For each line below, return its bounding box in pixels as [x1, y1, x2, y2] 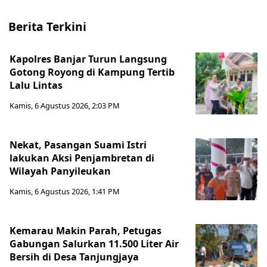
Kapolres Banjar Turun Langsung [10, 52, 167, 66]
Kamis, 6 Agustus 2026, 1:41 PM [10, 186, 120, 197]
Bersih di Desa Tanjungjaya [10, 250, 139, 264]
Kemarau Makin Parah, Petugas [10, 224, 162, 238]
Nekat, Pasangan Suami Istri [10, 138, 147, 152]
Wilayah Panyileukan [10, 164, 111, 178]
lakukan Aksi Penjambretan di [10, 151, 154, 165]
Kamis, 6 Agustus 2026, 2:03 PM [10, 100, 120, 111]
